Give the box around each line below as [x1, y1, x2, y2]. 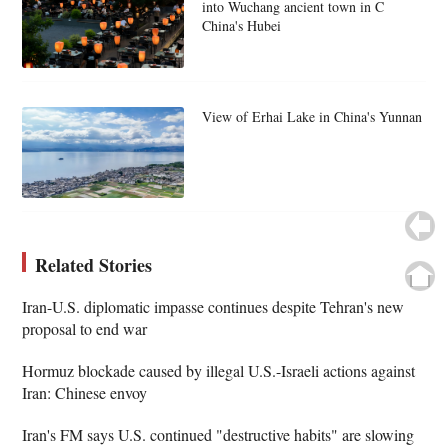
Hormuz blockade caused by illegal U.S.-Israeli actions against [22, 360, 416, 382]
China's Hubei [201, 15, 281, 35]
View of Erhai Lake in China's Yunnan [201, 107, 422, 127]
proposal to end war [22, 318, 148, 340]
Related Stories [35, 252, 153, 279]
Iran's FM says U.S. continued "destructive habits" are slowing [22, 424, 415, 446]
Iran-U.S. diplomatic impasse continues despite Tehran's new [22, 296, 405, 318]
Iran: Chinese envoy [22, 382, 148, 404]
